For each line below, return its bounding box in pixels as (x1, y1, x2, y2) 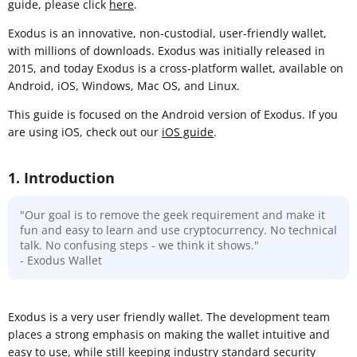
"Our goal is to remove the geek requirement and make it (20, 206, 325, 222)
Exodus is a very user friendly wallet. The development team (8, 308, 330, 324)
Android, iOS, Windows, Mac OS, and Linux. (8, 77, 240, 93)
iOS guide (162, 124, 214, 139)
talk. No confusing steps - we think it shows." (20, 237, 259, 253)
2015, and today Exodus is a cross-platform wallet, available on (8, 60, 343, 76)
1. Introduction (8, 167, 115, 187)
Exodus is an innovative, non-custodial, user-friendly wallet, (8, 25, 327, 41)
